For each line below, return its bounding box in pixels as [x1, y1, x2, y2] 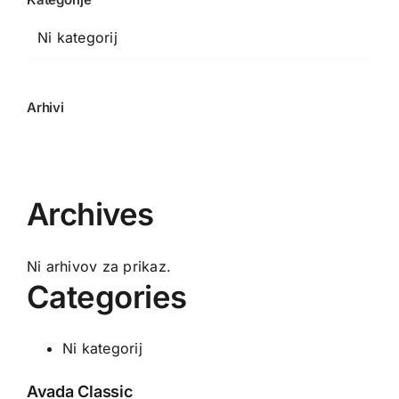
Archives [27, 195, 154, 233]
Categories [27, 277, 187, 315]
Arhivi [27, 99, 64, 117]
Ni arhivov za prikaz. [27, 256, 172, 275]
